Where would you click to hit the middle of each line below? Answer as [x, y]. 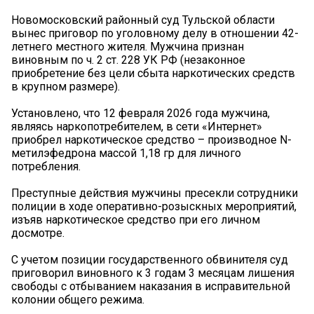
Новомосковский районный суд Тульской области [143, 20]
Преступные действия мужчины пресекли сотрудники [155, 193]
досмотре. [38, 233]
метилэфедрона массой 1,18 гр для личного [126, 153]
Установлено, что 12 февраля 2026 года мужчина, [141, 114]
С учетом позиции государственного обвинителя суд [150, 260]
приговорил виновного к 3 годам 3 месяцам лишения [153, 273]
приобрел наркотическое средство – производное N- [151, 140]
